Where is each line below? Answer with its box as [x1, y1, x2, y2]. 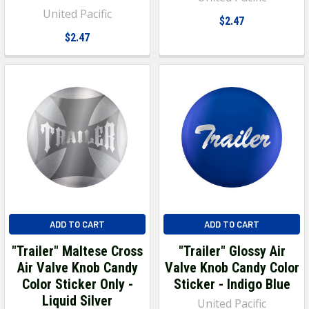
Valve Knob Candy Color [164, 259, 299, 276]
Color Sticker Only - [21, 275, 133, 292]
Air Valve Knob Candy [17, 259, 138, 276]
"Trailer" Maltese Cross [12, 242, 143, 259]
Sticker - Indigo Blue [173, 275, 290, 292]
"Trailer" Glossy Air [178, 242, 286, 259]
